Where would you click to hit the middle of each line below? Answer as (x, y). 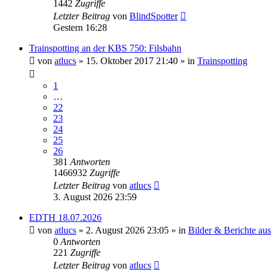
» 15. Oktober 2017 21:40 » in (137, 61)
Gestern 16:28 (80, 28)
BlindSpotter (154, 16)
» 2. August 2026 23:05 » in (132, 230)
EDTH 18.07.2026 (65, 218)
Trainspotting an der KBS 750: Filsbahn (105, 48)
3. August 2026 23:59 (95, 197)
